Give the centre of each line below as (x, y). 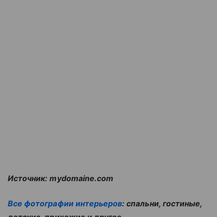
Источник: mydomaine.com (61, 178)
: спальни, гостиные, (162, 203)
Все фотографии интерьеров (65, 203)
